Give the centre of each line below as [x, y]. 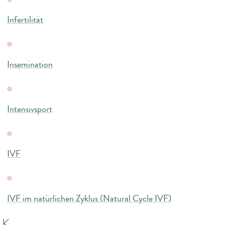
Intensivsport [30, 109]
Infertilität [25, 19]
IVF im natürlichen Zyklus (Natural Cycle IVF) [89, 198]
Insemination [30, 64]
